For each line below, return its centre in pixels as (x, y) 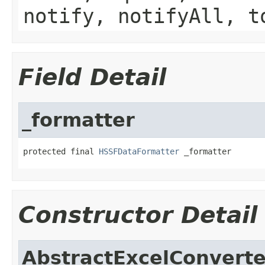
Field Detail (92, 77)
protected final (61, 151)
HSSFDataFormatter (139, 151)
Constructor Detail (138, 215)
